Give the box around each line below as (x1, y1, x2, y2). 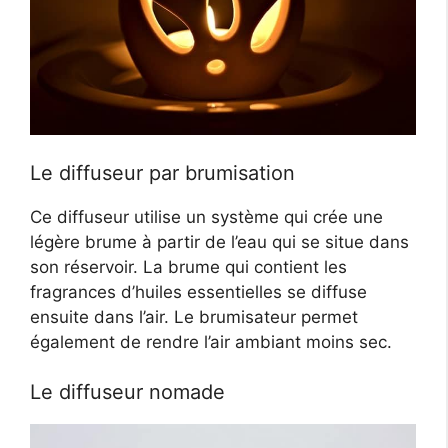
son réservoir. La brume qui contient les (30, 256, 347, 277)
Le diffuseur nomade (30, 380, 225, 405)
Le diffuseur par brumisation (30, 160, 295, 185)
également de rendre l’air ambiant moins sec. (30, 331, 392, 352)
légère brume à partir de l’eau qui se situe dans (30, 231, 409, 252)
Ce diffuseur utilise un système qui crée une (30, 206, 383, 227)
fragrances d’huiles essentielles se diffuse (30, 281, 367, 302)
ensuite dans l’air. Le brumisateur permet (30, 306, 358, 327)
